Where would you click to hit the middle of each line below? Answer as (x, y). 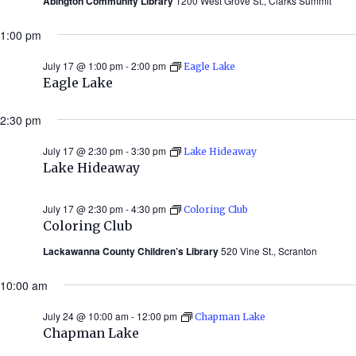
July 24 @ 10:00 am (86, 315)
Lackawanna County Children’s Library (132, 251)
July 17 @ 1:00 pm (83, 65)
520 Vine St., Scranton (269, 250)
